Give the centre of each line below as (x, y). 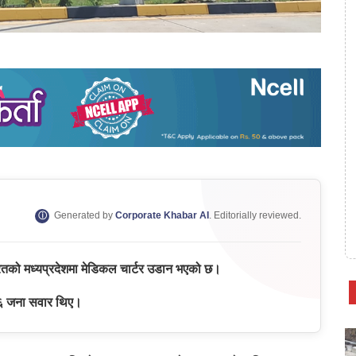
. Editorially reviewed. (255, 216)
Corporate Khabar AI (162, 216)
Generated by (83, 216)
